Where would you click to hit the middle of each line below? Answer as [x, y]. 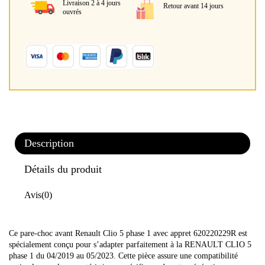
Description [49, 143]
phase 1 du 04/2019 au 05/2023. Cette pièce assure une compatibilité [123, 256]
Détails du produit [63, 169]
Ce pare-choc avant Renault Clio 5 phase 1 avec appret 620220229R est [128, 233]
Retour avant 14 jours [193, 6]
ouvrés [72, 12]
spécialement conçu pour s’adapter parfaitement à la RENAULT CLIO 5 [130, 244]
